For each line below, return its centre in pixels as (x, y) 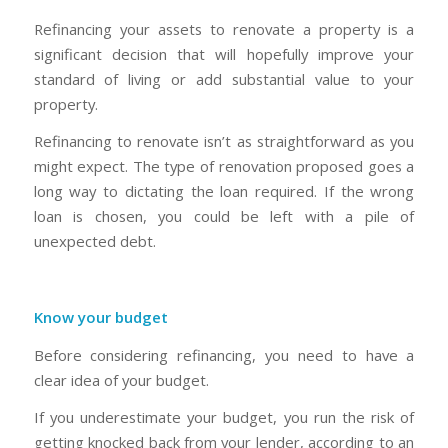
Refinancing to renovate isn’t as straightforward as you (224, 141)
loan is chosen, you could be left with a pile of (224, 216)
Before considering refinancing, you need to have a (224, 354)
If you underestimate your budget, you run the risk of (224, 417)
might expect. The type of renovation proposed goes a (224, 166)
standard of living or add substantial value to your (224, 78)
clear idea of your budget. (121, 379)
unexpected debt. (94, 241)
